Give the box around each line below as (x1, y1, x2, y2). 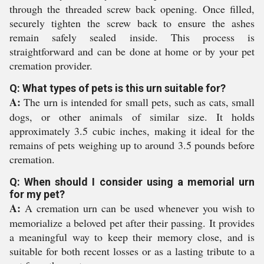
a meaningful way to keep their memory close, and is (9, 230, 255, 244)
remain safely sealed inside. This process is (9, 30, 255, 44)
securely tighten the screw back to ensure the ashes (9, 16, 255, 30)
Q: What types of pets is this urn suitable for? (9, 82, 226, 94)
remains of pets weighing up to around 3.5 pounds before (9, 138, 255, 152)
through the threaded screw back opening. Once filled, (9, 2, 255, 16)
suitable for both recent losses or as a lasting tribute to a (9, 244, 255, 258)
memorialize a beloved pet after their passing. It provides (9, 216, 255, 230)
